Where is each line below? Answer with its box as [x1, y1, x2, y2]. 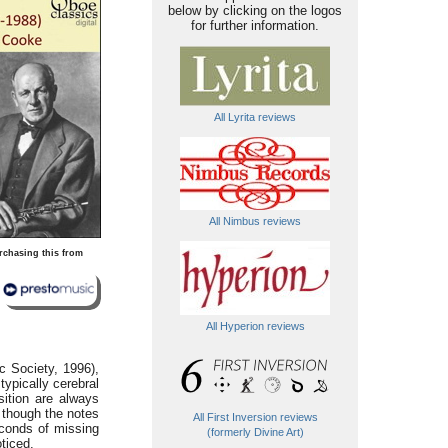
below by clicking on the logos [168, 3, 342, 18]
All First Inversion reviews [192, 411, 318, 423]
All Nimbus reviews [209, 215, 301, 227]
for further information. [191, 18, 319, 33]
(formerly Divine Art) [206, 426, 304, 438]
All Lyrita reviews [214, 111, 296, 123]
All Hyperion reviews [205, 320, 305, 332]
